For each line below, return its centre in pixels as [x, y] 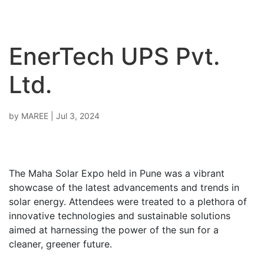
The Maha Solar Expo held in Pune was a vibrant [117, 173]
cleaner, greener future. [60, 244]
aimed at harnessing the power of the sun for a [114, 230]
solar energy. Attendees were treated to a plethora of [128, 202]
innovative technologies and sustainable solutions [120, 216]
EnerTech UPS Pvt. [114, 56]
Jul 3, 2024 [78, 116]
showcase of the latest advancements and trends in [124, 187]
